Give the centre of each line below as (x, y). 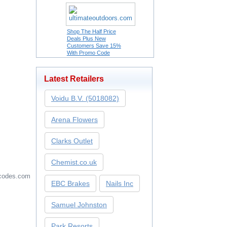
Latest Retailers (74, 79)
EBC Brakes (70, 183)
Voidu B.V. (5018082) (85, 98)
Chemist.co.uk (74, 162)
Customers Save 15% (94, 46)
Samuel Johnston (79, 205)
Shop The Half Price (91, 31)
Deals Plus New (86, 39)
